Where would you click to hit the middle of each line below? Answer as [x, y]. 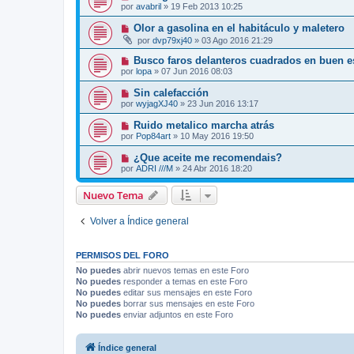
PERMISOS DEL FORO [122, 256]
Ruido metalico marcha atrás [203, 126]
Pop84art [153, 136]
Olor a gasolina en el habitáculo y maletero [239, 28]
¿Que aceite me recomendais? [207, 158]
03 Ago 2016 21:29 [237, 41]
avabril [149, 7]
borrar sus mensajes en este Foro [188, 304]
